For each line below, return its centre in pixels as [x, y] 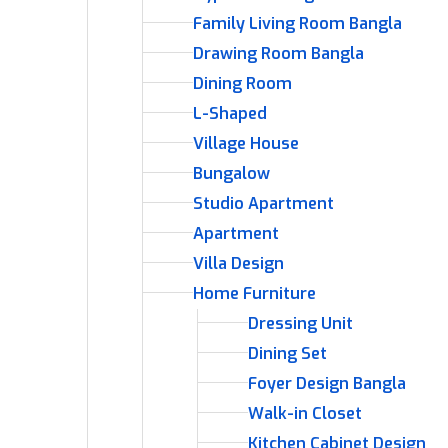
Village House [246, 143]
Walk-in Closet [305, 413]
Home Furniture [254, 293]
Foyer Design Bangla [327, 383]
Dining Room [242, 83]
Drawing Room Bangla [278, 53]
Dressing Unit [300, 323]
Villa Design [238, 263]
